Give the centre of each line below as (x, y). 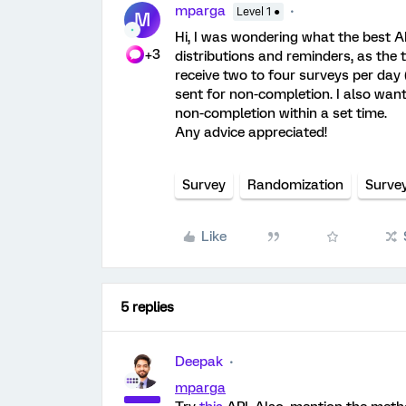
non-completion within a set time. (281, 113)
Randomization (295, 185)
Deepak (199, 362)
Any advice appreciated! (251, 132)
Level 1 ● (258, 12)
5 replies (147, 307)
